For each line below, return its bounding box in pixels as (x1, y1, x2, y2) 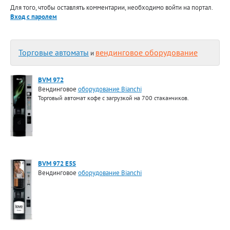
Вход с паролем (10, 12, 57, 22)
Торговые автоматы (18, 47, 89, 58)
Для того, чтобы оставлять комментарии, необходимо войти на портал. (10, 3, 213, 12)
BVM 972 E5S (38, 159, 76, 168)
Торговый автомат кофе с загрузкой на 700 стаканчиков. (37, 94, 189, 102)
